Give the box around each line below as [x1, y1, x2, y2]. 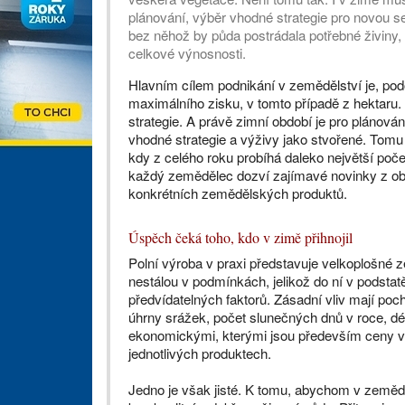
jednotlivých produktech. [128, 344, 271, 363]
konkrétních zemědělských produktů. [128, 184, 347, 202]
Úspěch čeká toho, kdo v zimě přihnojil [128, 228, 353, 247]
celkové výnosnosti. [128, 43, 246, 62]
